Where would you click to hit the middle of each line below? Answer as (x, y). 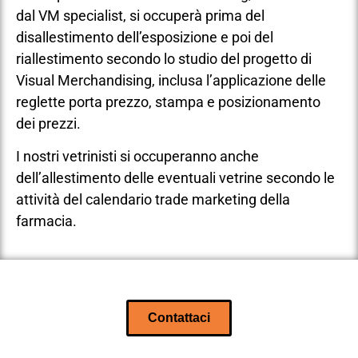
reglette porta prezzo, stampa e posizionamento (168, 102)
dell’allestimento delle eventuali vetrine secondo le (175, 178)
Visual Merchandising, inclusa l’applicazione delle (171, 81)
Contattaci (179, 317)
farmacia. (46, 221)
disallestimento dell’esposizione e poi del (145, 38)
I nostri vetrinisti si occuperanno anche (137, 157)
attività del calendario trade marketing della (153, 200)
